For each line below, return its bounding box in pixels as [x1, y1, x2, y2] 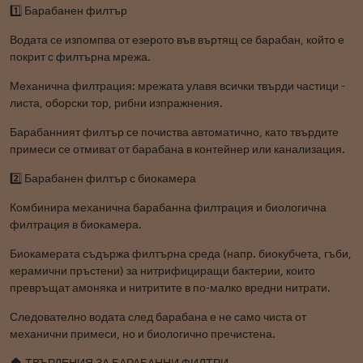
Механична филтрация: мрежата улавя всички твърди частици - [10, 79, 345, 92]
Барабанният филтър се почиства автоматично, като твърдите [10, 126, 339, 139]
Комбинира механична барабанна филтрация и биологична [10, 201, 327, 214]
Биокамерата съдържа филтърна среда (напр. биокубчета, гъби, [10, 247, 352, 260]
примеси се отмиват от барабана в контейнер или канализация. [10, 143, 345, 156]
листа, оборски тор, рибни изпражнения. [10, 96, 223, 109]
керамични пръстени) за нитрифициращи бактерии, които [10, 264, 315, 277]
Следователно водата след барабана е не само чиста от [10, 310, 306, 323]
